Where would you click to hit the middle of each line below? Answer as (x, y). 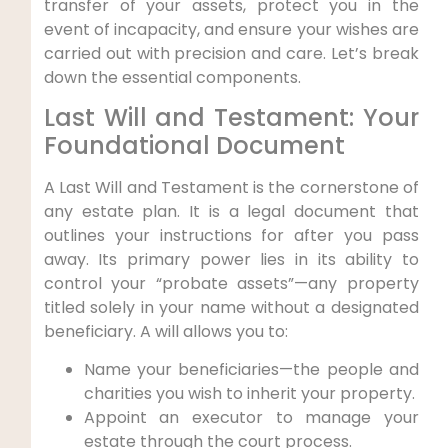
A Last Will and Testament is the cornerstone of (231, 187)
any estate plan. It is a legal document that (231, 211)
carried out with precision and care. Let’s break (231, 53)
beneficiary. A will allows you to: (165, 331)
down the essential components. (172, 77)
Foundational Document (194, 145)
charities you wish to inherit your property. (249, 394)
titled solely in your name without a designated (231, 307)
